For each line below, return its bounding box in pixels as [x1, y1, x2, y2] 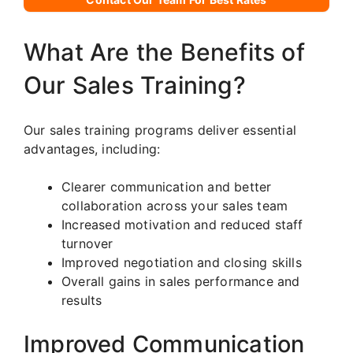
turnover [61, 236, 113, 252]
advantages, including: [24, 141, 161, 158]
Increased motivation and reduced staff [61, 217, 303, 233]
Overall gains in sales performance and [61, 273, 300, 290]
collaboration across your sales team [61, 198, 288, 214]
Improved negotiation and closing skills [61, 255, 302, 271]
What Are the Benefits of [24, 38, 305, 67]
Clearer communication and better [61, 179, 272, 195]
